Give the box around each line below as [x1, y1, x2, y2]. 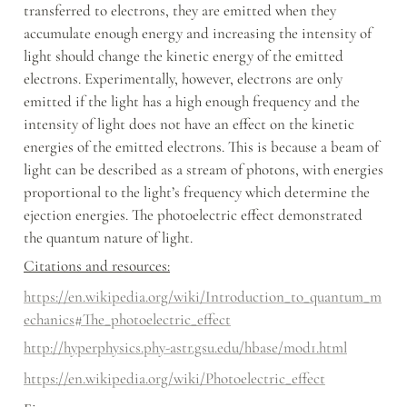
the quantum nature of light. [24, 227, 193, 247]
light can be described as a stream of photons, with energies [24, 159, 383, 179]
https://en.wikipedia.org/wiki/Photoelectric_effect [24, 368, 325, 388]
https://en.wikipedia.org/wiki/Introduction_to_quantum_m [24, 286, 382, 306]
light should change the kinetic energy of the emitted [24, 45, 343, 65]
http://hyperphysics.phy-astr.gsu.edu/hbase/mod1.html [24, 337, 347, 357]
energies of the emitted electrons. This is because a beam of [24, 136, 379, 156]
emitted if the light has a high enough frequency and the [24, 91, 360, 111]
